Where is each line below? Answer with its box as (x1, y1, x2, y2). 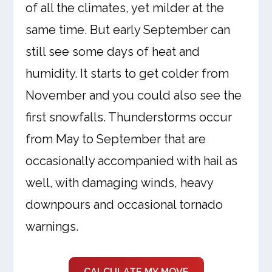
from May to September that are (25, 132, 206, 146)
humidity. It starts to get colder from (25, 66, 229, 81)
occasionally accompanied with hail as (25, 154, 238, 168)
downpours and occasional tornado (25, 197, 223, 212)
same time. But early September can (25, 22, 231, 37)
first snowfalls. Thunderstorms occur (25, 110, 233, 124)
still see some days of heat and (25, 44, 200, 59)
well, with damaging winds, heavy (25, 175, 214, 190)
